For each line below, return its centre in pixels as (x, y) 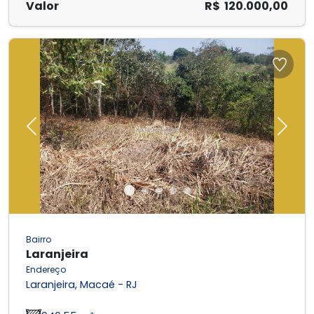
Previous (54, 133)
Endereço (46, 270)
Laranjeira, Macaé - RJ (82, 285)
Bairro (39, 240)
